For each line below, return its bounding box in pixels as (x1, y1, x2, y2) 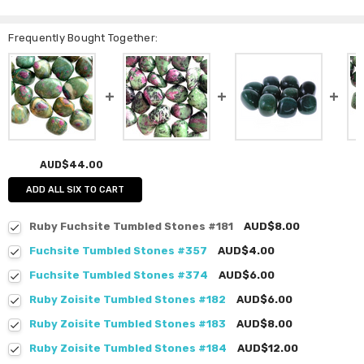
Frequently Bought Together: (8, 32, 158, 45)
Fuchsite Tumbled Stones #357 (29, 244, 208, 257)
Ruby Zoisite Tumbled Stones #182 (29, 292, 227, 305)
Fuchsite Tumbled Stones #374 (29, 268, 209, 281)
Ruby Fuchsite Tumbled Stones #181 (29, 219, 234, 232)
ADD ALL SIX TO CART (26, 184, 125, 195)
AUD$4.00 (218, 244, 275, 257)
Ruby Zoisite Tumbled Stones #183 (29, 317, 227, 330)
